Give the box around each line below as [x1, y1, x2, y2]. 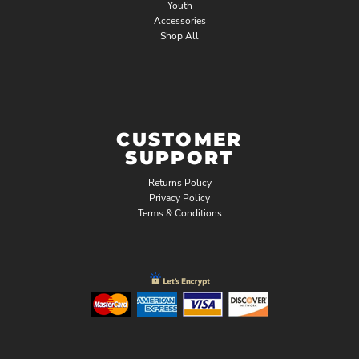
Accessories [153, 14, 206, 27]
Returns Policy [147, 176, 212, 189]
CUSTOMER [116, 128, 243, 151]
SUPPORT [125, 147, 234, 169]
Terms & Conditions [137, 207, 222, 220]
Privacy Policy [149, 192, 210, 204]
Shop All [160, 30, 199, 42]
